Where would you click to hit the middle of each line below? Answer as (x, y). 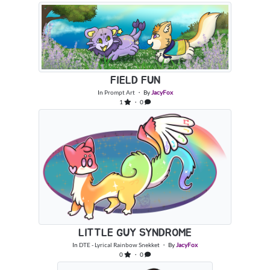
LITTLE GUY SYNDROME (135, 233)
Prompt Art (119, 93)
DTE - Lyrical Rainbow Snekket (119, 244)
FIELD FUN (135, 81)
